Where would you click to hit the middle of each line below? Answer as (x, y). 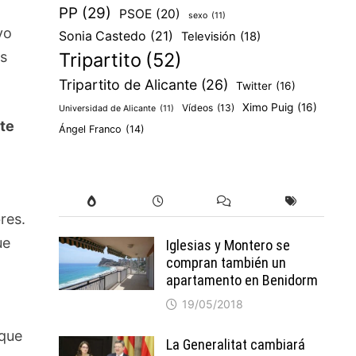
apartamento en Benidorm (242, 280)
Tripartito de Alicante (128, 85)
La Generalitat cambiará (235, 344)
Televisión (208, 37)
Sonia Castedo (102, 36)
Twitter (253, 86)
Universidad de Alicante (107, 108)
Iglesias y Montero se (228, 245)
